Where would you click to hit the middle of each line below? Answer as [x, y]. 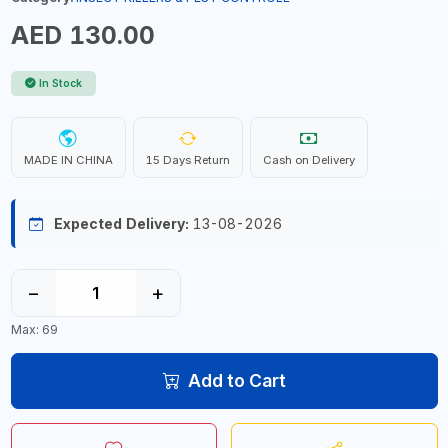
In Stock [60, 83]
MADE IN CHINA [68, 160]
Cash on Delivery [308, 160]
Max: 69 [34, 329]
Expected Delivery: [121, 223]
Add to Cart [236, 380]
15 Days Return [187, 160]
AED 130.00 [82, 35]
